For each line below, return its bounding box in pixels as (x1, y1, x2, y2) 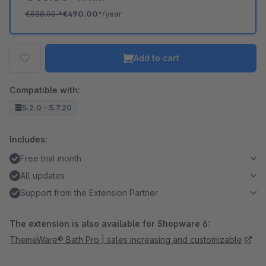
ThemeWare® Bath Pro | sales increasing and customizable (9, 235, 242, 245)
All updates (20, 170, 65, 180)
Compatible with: (9, 85, 80, 95)
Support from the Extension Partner (20, 188, 158, 198)
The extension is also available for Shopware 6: (9, 218, 210, 229)
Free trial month (20, 153, 81, 163)
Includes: (9, 134, 47, 144)
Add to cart (133, 53, 179, 63)
